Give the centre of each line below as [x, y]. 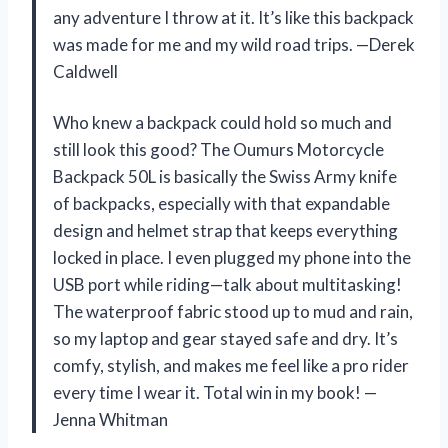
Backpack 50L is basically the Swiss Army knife [225, 176]
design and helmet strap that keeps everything [225, 230]
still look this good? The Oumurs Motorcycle [218, 149]
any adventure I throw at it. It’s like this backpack [233, 17]
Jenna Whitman [110, 419]
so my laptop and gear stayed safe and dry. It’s [225, 338]
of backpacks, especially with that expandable [221, 203]
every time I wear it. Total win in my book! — [215, 392]
